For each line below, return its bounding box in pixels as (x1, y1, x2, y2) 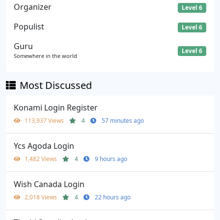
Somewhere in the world (14, 52, 77, 60)
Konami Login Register (14, 102, 98, 113)
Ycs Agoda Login (14, 140, 74, 152)
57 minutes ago (102, 116, 144, 125)
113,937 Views (25, 116, 65, 125)
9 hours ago (95, 155, 127, 164)
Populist (14, 21, 44, 32)
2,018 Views (25, 193, 58, 202)
